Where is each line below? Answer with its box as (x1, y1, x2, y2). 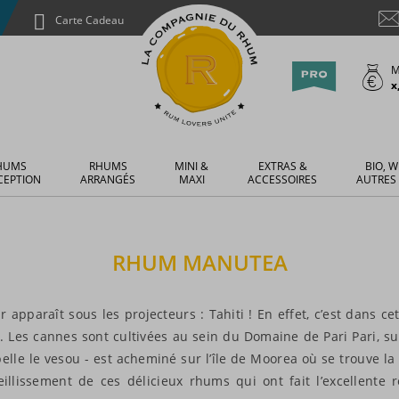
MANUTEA (182, 248, 288, 277)
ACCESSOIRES (248, 172, 317, 187)
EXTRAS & (257, 159, 307, 174)
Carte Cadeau (54, 12, 124, 28)
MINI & (175, 159, 208, 174)
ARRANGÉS (80, 172, 135, 187)
